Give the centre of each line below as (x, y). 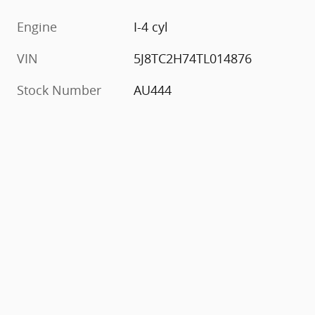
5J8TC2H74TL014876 (193, 59)
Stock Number (59, 90)
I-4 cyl (151, 27)
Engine (37, 27)
